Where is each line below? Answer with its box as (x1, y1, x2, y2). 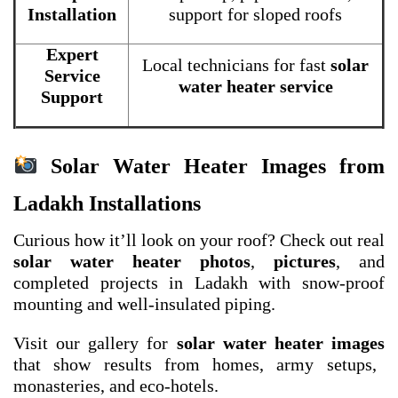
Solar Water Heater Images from (37, 155, 385, 179)
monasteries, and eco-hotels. (13, 376, 219, 396)
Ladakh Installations (13, 192, 201, 216)
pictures (274, 251, 336, 272)
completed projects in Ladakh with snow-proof (13, 273, 385, 293)
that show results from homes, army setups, (13, 354, 377, 375)
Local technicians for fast (142, 55, 330, 76)
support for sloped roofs (169, 4, 342, 25)
